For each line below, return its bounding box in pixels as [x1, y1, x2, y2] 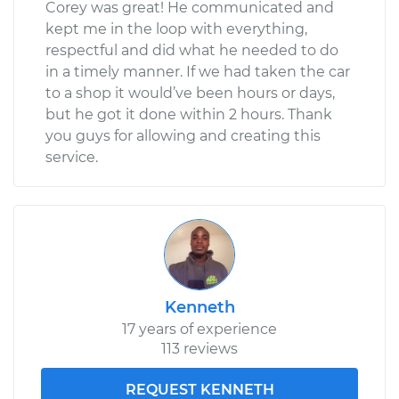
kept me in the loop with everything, [45, 20, 307, 37]
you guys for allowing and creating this [45, 126, 321, 144]
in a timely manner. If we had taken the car [45, 62, 350, 80]
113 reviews [161, 339, 238, 357]
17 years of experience [122, 320, 277, 338]
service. [45, 148, 98, 166]
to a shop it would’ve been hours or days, [45, 84, 335, 102]
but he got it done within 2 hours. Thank [45, 105, 332, 123]
